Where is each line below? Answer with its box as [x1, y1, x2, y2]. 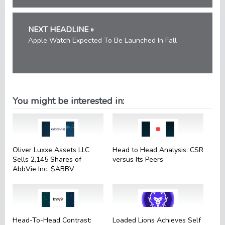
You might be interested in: [13, 94, 124, 107]
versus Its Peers [113, 154, 164, 164]
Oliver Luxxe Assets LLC [13, 145, 89, 155]
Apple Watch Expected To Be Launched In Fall [28, 35, 177, 45]
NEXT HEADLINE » [28, 24, 94, 35]
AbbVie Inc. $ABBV [13, 164, 74, 174]
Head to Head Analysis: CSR [113, 145, 204, 155]
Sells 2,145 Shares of [13, 154, 81, 164]
